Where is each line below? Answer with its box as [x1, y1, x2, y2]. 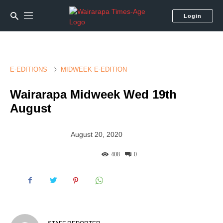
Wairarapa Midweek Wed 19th [10, 88, 177, 101]
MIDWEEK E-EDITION [61, 66, 127, 73]
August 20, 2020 [71, 130, 123, 139]
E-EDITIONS [10, 66, 47, 73]
